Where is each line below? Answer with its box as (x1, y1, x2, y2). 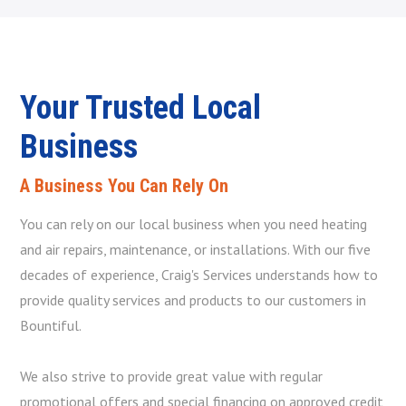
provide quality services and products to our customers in (20, 291, 367, 310)
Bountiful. (20, 316, 82, 335)
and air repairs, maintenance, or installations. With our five (20, 240, 372, 259)
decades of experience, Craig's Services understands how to (20, 266, 379, 285)
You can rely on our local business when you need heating (20, 215, 368, 234)
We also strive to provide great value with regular (20, 367, 324, 386)
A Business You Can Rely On (20, 175, 229, 198)
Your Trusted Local (20, 89, 262, 128)
